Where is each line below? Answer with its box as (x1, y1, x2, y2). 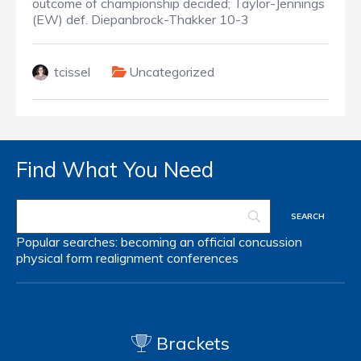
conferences (167, 250, 239, 267)
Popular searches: (16, 234, 121, 251)
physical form (16, 250, 93, 267)
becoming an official (121, 234, 235, 251)
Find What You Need (16, 156, 214, 184)
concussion (239, 234, 302, 251)
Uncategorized (129, 64, 214, 81)
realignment (96, 250, 164, 267)
